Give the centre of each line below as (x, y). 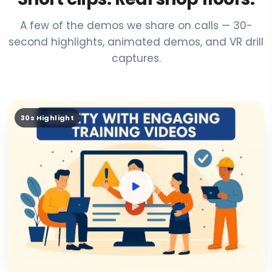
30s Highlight (48, 118)
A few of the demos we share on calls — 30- (136, 26)
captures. (136, 59)
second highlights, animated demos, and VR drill (136, 42)
